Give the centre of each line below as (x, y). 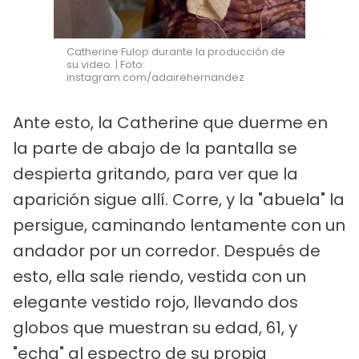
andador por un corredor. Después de (167, 250)
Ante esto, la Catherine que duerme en (170, 122)
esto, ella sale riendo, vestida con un (159, 276)
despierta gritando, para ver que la (155, 173)
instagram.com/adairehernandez (156, 77)
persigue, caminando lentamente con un (179, 225)
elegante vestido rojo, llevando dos (155, 302)
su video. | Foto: (106, 64)
